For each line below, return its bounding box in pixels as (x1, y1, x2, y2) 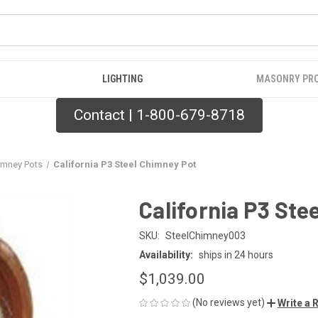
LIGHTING (102, 73, 143, 84)
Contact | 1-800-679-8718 (73, 106, 245, 124)
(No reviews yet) (192, 296, 265, 308)
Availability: (139, 248, 193, 261)
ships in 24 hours (198, 248, 273, 261)
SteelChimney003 (165, 229, 246, 241)
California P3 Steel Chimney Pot (53, 159, 196, 170)
